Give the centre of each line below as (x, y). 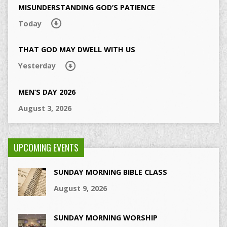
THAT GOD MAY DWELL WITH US (77, 50)
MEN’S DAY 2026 (47, 92)
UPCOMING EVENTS (46, 148)
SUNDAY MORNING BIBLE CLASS (110, 172)
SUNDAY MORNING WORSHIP (105, 218)
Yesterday (37, 66)
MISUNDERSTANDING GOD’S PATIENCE (86, 7)
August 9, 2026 (80, 188)
